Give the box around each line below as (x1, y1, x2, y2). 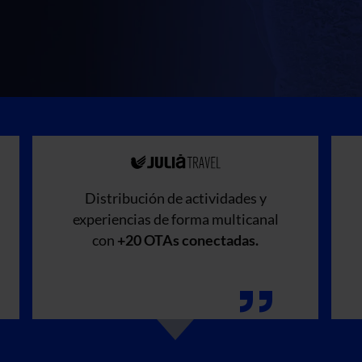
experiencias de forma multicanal (72, 210, 279, 228)
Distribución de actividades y (84, 189, 267, 207)
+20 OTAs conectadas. (117, 231, 259, 249)
